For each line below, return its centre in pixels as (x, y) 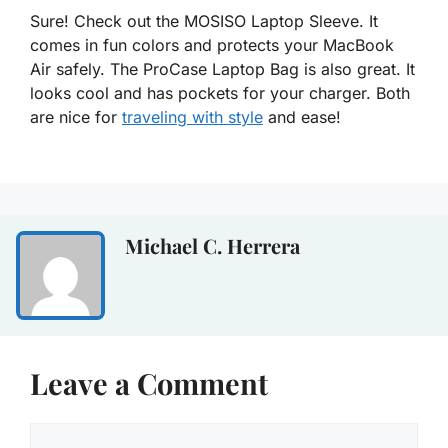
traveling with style (192, 116)
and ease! (302, 116)
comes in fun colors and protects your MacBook (212, 44)
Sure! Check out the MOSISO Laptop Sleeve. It (204, 20)
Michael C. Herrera (212, 245)
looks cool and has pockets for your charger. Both (220, 92)
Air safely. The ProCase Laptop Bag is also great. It (222, 68)
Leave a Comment (149, 382)
